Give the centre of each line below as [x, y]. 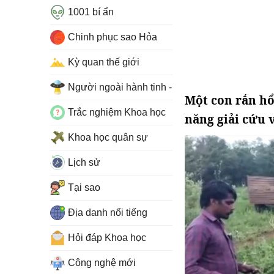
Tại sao [84, 187]
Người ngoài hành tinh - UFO [131, 87]
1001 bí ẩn [91, 12]
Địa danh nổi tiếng [108, 213]
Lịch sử [84, 162]
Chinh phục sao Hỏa [113, 37]
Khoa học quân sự [108, 137]
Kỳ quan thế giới [104, 62]
